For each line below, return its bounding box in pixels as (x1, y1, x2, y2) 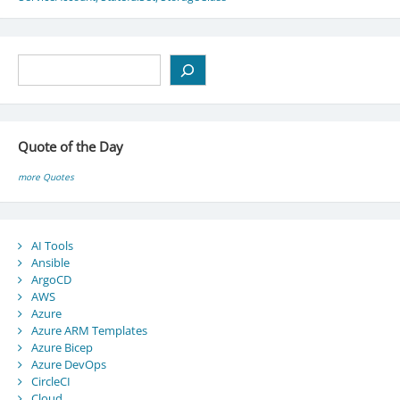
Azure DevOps (30, 356, 106, 373)
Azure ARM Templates (30, 322, 147, 339)
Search (16, 54, 53, 71)
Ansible (30, 254, 70, 271)
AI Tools (30, 237, 73, 254)
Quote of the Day (17, 137, 123, 156)
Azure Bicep (30, 339, 93, 356)
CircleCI (30, 373, 71, 390)
